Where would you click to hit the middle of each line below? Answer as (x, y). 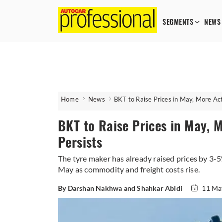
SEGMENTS (178, 22)
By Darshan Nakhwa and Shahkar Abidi (120, 188)
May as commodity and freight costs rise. (129, 169)
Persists (80, 142)
